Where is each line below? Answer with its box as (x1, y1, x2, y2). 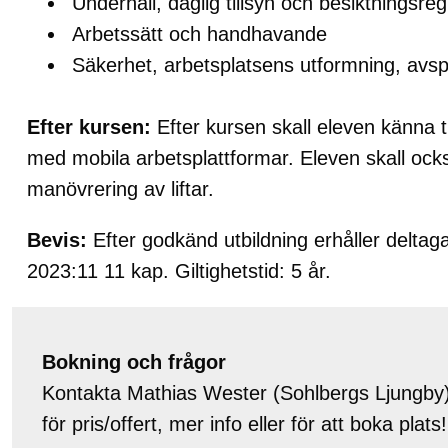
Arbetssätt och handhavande (72, 23, 327, 46)
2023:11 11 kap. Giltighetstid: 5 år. (27, 260, 337, 283)
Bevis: (27, 229, 87, 252)
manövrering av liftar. (27, 178, 214, 201)
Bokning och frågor (42, 351, 226, 374)
